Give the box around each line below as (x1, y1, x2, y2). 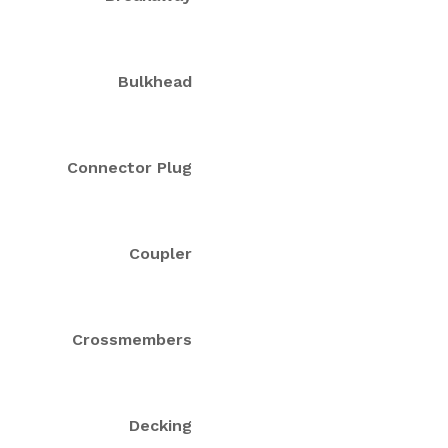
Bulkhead (118, 71, 192, 91)
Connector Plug (67, 157, 192, 177)
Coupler (129, 243, 192, 263)
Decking (129, 415, 192, 435)
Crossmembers (72, 329, 192, 349)
